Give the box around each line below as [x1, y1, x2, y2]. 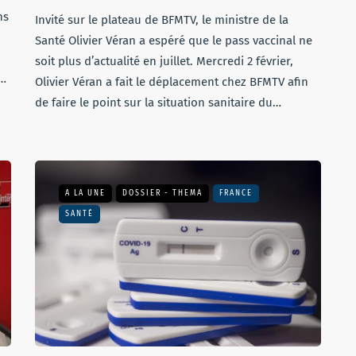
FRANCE [219, 188, 253, 198]
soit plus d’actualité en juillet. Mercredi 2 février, [35, 54, 293, 68]
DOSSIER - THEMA [122, 188, 203, 198]
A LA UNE [65, 188, 106, 198]
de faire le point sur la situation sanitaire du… [35, 95, 281, 110]
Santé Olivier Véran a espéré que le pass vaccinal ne [35, 33, 312, 48]
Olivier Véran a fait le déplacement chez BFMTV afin [35, 75, 308, 89]
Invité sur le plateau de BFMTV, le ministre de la [35, 13, 288, 27]
